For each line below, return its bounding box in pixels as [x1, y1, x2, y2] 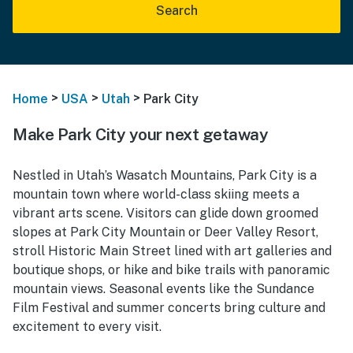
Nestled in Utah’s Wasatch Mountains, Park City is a [13, 167, 317, 183]
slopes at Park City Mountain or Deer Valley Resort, [13, 224, 318, 240]
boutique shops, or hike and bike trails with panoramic [13, 262, 330, 277]
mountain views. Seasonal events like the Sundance [13, 281, 314, 296]
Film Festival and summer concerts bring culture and [13, 299, 325, 315]
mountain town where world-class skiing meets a [13, 186, 299, 202]
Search [155, 3, 198, 18]
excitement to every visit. [13, 318, 162, 334]
